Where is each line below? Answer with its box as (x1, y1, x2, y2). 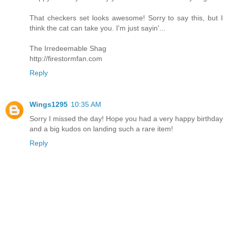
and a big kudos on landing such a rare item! (30, 125, 173, 133)
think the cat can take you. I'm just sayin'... (30, 24, 165, 33)
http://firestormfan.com (30, 54, 102, 63)
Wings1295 (30, 100, 68, 109)
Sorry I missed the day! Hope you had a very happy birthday (30, 115, 223, 123)
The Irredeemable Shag (30, 44, 106, 53)
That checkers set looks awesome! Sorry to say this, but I (30, 14, 223, 22)
